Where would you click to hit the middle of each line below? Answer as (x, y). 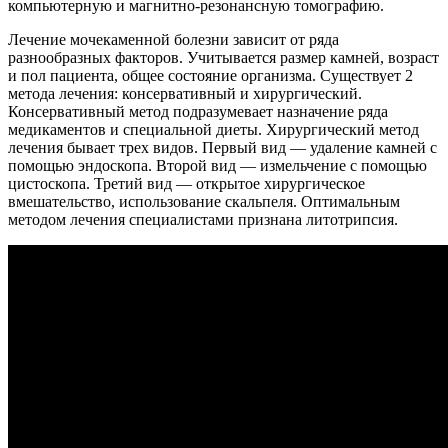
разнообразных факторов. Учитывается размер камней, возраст (223, 57)
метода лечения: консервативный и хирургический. (185, 93)
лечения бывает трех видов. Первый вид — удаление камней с (222, 147)
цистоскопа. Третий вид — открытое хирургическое (186, 183)
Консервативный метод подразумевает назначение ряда (198, 111)
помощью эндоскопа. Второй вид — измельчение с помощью (217, 165)
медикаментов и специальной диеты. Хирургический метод (213, 129)
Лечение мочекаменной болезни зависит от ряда (173, 39)
